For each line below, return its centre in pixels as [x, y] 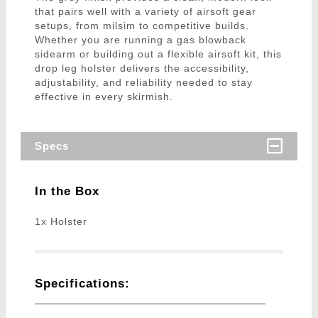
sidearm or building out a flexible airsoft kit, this [158, 54]
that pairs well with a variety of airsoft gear [145, 12]
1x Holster [61, 222]
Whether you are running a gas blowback [140, 40]
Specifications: [82, 284]
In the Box [67, 192]
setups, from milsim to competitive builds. [142, 26]
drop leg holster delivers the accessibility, [142, 68]
